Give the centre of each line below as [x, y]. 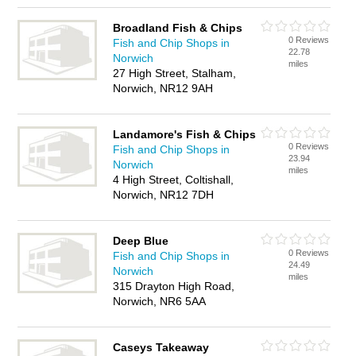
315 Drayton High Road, [174, 286]
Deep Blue [141, 241]
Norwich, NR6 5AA [160, 301]
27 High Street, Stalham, [175, 73]
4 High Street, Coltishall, [174, 180]
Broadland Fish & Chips [178, 28]
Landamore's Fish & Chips [185, 134]
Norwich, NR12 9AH [163, 88]
